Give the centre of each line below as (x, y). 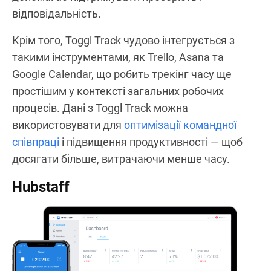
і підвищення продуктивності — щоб (151, 142)
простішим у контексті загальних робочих (118, 91)
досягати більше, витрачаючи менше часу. (121, 158)
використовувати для (68, 125)
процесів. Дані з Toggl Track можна (100, 108)
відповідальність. (57, 13)
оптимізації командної (180, 125)
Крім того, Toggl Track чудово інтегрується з (123, 40)
